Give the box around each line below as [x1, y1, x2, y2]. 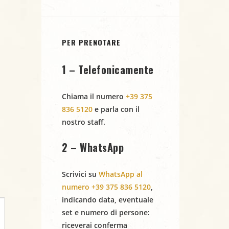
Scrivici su [62, 169, 99, 179]
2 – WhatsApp [62, 140, 124, 155]
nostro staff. [62, 117, 105, 127]
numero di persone [81, 208, 148, 217]
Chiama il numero [62, 91, 126, 101]
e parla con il [93, 104, 140, 114]
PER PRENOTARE [62, 37, 121, 48]
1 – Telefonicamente [62, 62, 154, 77]
